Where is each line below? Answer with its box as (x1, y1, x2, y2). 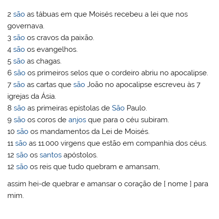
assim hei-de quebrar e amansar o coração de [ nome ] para (7, 179, 209, 188)
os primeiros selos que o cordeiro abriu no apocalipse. (25, 68, 209, 77)
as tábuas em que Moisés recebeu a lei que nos (25, 9, 188, 19)
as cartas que (25, 80, 74, 89)
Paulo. (125, 103, 148, 112)
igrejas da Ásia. (7, 91, 57, 101)
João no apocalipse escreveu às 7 (85, 80, 201, 89)
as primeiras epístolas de (25, 103, 112, 112)
